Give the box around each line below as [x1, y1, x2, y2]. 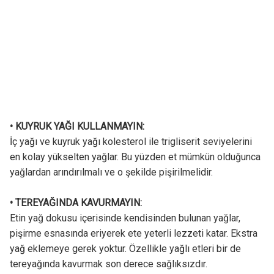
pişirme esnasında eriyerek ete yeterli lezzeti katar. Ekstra [9, 228, 257, 240]
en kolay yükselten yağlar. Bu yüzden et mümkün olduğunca [9, 151, 261, 163]
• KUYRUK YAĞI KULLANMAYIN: [9, 120, 147, 133]
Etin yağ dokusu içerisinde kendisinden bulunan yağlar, [9, 212, 240, 224]
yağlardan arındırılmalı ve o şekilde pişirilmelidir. [9, 166, 213, 179]
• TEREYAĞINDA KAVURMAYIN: [9, 197, 144, 209]
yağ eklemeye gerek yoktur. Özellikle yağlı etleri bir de [9, 243, 241, 255]
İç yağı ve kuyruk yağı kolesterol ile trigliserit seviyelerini [9, 136, 252, 148]
